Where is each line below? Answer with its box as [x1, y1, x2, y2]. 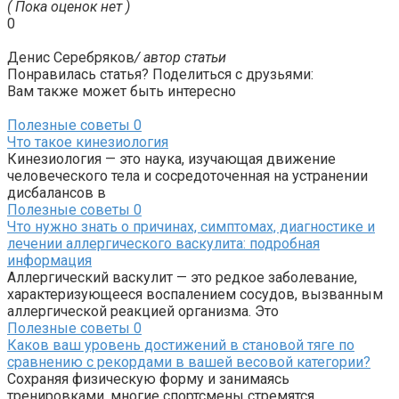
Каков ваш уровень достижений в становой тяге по [7, 337, 354, 354]
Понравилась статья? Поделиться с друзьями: [7, 66, 313, 84]
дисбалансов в [7, 184, 106, 202]
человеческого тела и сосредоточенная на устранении [7, 167, 368, 185]
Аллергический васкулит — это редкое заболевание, [7, 269, 357, 287]
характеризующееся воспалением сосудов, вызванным [7, 286, 383, 304]
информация [7, 252, 92, 270]
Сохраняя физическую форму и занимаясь [7, 370, 289, 388]
